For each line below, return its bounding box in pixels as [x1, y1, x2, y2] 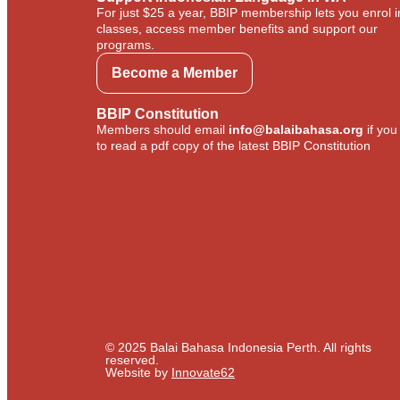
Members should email [96, 121, 229, 137]
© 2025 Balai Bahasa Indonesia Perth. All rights [105, 339, 371, 354]
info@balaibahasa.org [229, 121, 363, 137]
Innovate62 [171, 364, 235, 379]
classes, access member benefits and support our [96, 21, 378, 36]
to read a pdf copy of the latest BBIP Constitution [96, 137, 371, 153]
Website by [105, 364, 171, 379]
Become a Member [112, 64, 237, 80]
